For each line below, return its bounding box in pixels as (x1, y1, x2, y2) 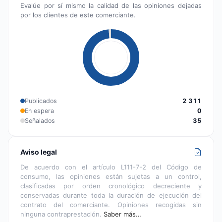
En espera (25, 107, 54, 114)
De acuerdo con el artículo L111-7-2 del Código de (20, 163, 202, 171)
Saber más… (104, 210, 141, 218)
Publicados (25, 97, 57, 105)
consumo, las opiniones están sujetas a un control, (20, 172, 202, 180)
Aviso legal (20, 147, 57, 156)
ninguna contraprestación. (20, 210, 104, 218)
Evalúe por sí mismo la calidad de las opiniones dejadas (20, 1, 202, 9)
